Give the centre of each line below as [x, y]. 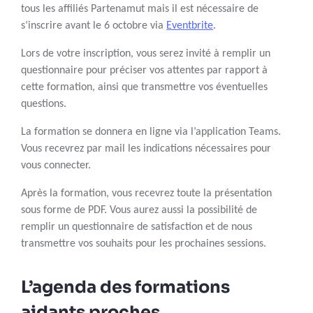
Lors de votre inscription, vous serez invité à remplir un [146, 54]
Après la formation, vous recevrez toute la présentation [146, 194]
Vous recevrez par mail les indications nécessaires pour [146, 149]
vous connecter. [56, 166]
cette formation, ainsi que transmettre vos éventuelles [144, 88]
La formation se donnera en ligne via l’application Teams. [151, 132]
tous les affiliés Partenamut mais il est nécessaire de [140, 9]
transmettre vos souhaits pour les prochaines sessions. [144, 244]
